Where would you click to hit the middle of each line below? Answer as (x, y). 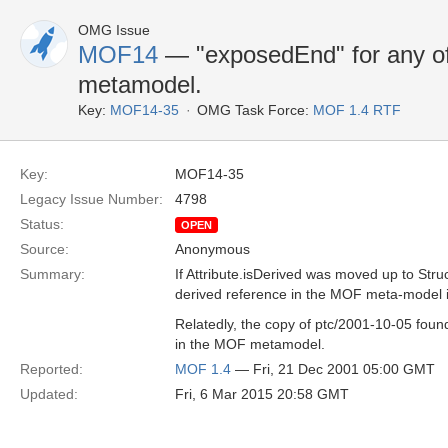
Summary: (52, 274)
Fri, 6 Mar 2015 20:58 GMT (262, 394)
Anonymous (212, 249)
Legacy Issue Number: (91, 199)
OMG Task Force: (253, 110)
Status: (42, 224)
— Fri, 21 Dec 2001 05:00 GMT (333, 369)
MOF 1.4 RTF (357, 110)
